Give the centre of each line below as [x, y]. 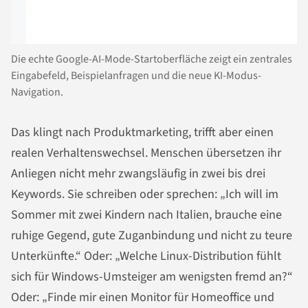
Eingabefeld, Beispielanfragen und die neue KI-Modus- [136, 76]
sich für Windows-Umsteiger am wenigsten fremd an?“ [152, 277]
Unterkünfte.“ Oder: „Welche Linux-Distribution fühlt [146, 256]
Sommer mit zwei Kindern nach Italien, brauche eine [146, 215]
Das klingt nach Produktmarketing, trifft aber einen [142, 133]
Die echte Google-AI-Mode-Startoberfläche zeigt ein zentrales [152, 59]
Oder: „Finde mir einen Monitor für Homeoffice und [143, 298]
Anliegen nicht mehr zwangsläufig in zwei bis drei [138, 174]
